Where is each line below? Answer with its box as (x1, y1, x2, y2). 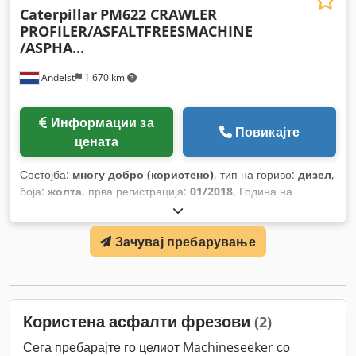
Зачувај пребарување (114, 232, 256, 250)
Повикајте (234, 122, 300, 141)
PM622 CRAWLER (100, 4, 217, 24)
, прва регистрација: (82, 183, 190, 199)
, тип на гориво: (214, 166, 298, 182)
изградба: (20, 199, 73, 215)
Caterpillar (20, 4, 97, 24)
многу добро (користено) (72, 166, 214, 182)
